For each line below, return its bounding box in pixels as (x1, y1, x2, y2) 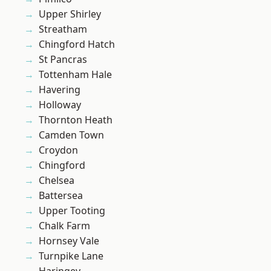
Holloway (39, 98, 81, 112)
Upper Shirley (39, 7, 101, 21)
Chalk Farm (39, 219, 90, 233)
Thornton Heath (39, 113, 113, 127)
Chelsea (39, 174, 74, 188)
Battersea (39, 189, 83, 203)
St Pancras (39, 53, 87, 67)
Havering (39, 83, 80, 97)
